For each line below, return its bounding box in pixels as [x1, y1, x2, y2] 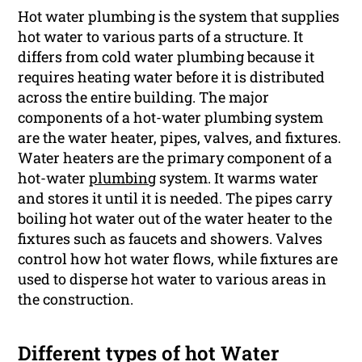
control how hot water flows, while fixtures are [18, 249, 339, 269]
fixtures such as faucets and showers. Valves [18, 229, 323, 249]
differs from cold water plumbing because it [18, 47, 315, 67]
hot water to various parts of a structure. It [18, 27, 304, 47]
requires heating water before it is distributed [18, 67, 326, 87]
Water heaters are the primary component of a [18, 148, 333, 168]
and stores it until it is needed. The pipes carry [18, 188, 333, 208]
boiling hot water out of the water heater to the [18, 208, 333, 229]
